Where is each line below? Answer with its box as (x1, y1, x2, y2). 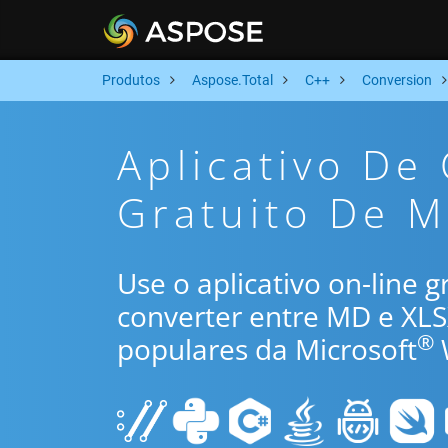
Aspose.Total (192, 72, 273, 88)
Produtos (102, 72, 160, 88)
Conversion (362, 72, 432, 88)
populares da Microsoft (117, 330, 417, 368)
